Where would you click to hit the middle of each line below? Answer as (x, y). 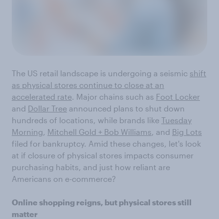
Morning (27, 132)
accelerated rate (42, 97)
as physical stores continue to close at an (88, 85)
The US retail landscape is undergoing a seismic (101, 73)
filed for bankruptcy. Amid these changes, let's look (106, 144)
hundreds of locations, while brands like (87, 120)
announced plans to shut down (126, 109)
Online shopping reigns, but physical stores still (102, 202)
